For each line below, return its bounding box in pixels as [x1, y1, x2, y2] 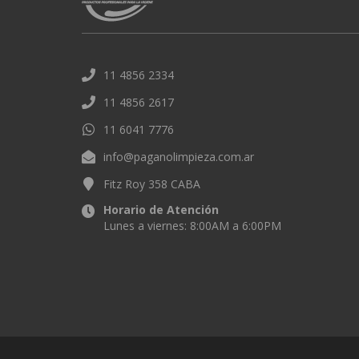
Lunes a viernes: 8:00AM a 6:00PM [103, 218, 281, 233]
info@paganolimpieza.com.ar [103, 149, 254, 164]
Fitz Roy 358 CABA [103, 176, 200, 192]
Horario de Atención [103, 202, 219, 217]
